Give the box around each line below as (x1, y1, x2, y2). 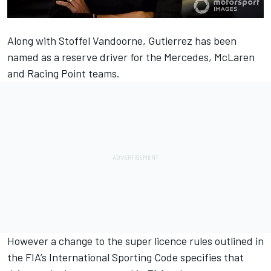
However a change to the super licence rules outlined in (7, 233, 264, 247)
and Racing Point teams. (7, 66, 120, 80)
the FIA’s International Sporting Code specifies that (7, 250, 244, 264)
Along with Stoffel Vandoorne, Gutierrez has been (7, 33, 237, 47)
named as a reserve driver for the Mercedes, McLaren (7, 50, 255, 64)
